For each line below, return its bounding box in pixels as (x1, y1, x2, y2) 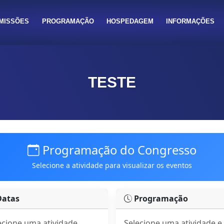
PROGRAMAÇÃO (41, 17, 94, 25)
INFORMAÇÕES (166, 17, 215, 25)
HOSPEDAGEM (106, 17, 153, 25)
